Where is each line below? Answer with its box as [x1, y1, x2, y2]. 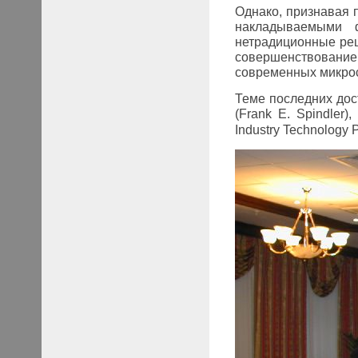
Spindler [296, 106, 344, 121]
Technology [282, 122, 348, 137]
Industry [234, 122, 280, 137]
